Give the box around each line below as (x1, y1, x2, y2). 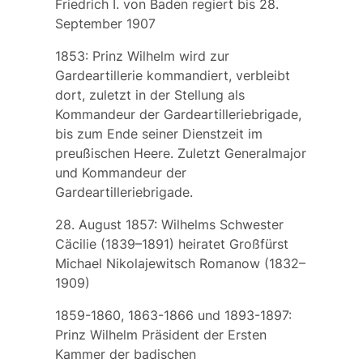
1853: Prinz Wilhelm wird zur (54, 48, 229, 65)
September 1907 (54, 15, 156, 32)
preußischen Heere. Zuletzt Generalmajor (54, 145, 306, 162)
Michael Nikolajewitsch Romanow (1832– (54, 255, 305, 272)
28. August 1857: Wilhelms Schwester (54, 216, 284, 233)
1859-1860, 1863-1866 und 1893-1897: (54, 307, 292, 324)
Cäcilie (54, 236, 96, 253)
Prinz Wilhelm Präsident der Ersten (54, 327, 267, 344)
